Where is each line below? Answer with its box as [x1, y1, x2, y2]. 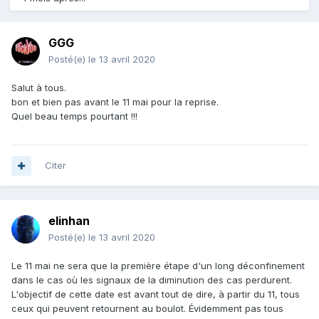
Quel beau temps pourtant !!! [11, 110, 137, 122]
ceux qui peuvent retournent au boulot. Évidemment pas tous [11, 303, 283, 315]
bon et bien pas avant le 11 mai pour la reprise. [11, 96, 221, 108]
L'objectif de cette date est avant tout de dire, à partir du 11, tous [11, 288, 300, 300]
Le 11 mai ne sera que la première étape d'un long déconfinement [11, 260, 305, 272]
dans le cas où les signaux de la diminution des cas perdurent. [11, 274, 292, 286]
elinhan [48, 214, 90, 229]
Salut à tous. [11, 82, 69, 94]
